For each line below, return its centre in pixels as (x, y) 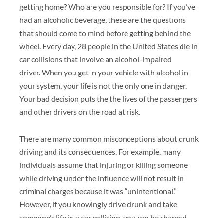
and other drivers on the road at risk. (80, 111)
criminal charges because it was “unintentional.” (98, 191)
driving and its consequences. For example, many (100, 151)
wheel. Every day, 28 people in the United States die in (109, 46)
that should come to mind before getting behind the (105, 33)
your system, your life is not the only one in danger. (103, 85)
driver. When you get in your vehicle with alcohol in (104, 72)
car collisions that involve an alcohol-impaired (96, 59)
